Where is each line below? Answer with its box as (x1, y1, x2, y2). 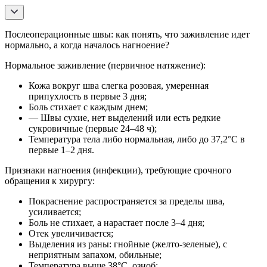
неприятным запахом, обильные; (29, 249, 162, 260)
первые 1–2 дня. (29, 144, 94, 155)
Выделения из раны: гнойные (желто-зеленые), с (29, 238, 227, 249)
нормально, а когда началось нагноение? (5, 39, 169, 50)
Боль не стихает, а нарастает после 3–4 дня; (29, 217, 204, 228)
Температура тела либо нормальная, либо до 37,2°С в (29, 133, 245, 144)
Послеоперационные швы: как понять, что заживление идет (5, 29, 250, 39)
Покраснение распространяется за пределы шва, (29, 195, 225, 206)
